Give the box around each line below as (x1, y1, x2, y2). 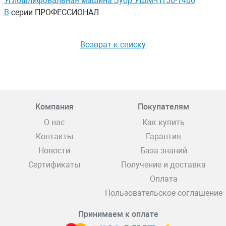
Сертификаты (28, 160, 80, 170)
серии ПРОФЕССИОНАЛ (9, 8, 99, 17)
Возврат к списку (80, 40, 146, 49)
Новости (38, 146, 70, 156)
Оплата (149, 174, 178, 184)
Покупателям (138, 102, 189, 112)
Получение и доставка (121, 160, 206, 170)
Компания (35, 102, 74, 112)
